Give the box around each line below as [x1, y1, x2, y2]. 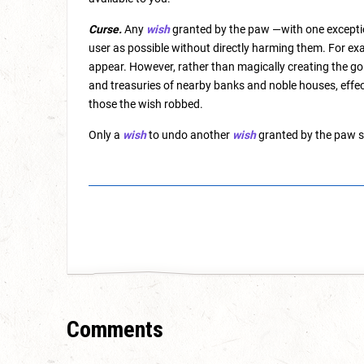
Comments [67, 316, 163, 343]
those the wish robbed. [89, 97, 203, 110]
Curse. [89, 23, 122, 36]
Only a [89, 128, 123, 141]
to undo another [146, 128, 232, 141]
